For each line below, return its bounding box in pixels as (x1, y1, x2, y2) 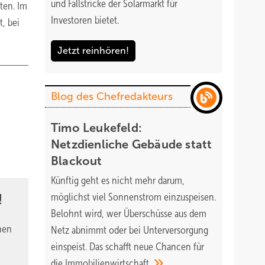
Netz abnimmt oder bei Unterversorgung (51, 224, 208, 236)
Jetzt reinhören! (57, 46, 129, 56)
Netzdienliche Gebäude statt (51, 138, 212, 151)
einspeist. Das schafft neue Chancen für (51, 241, 204, 253)
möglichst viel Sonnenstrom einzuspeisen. (51, 191, 216, 203)
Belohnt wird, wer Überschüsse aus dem (51, 208, 206, 219)
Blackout (51, 154, 102, 167)
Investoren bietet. (51, 14, 121, 26)
